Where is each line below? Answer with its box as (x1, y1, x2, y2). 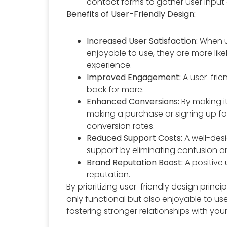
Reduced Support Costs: (87, 132, 183, 144)
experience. (87, 59, 132, 71)
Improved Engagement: (87, 71, 181, 83)
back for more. (87, 83, 144, 95)
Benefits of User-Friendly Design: (66, 8, 196, 20)
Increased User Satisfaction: (87, 34, 198, 47)
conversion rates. (87, 120, 155, 132)
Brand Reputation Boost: (87, 156, 183, 168)
